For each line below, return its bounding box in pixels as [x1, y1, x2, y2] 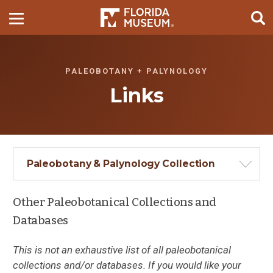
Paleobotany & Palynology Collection [26, 158, 216, 170]
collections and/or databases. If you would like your [13, 259, 242, 272]
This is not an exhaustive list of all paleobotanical [13, 244, 232, 257]
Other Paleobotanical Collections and [13, 194, 216, 209]
